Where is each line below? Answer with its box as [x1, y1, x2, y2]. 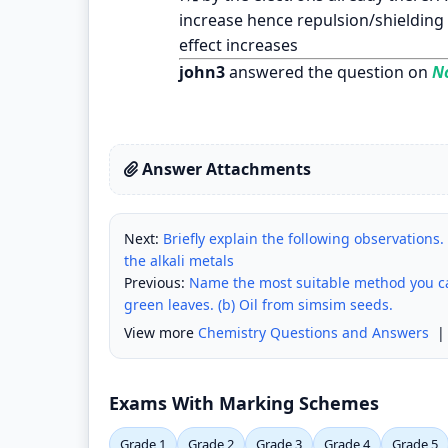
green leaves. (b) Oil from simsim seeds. [124, 294, 393, 314]
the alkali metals [124, 250, 234, 270]
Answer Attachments [138, 157, 311, 180]
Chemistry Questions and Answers [198, 322, 429, 342]
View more [124, 322, 198, 342]
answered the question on [225, 60, 428, 83]
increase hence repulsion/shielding [179, 8, 444, 31]
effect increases [179, 33, 298, 56]
